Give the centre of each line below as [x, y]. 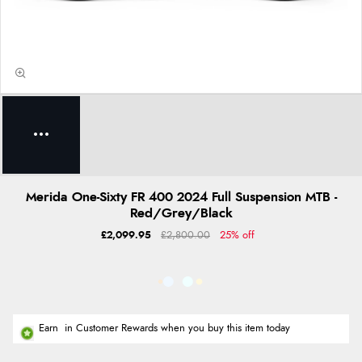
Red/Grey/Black [181, 213]
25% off [237, 236]
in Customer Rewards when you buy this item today [177, 328]
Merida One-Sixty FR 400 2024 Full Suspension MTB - [181, 197]
